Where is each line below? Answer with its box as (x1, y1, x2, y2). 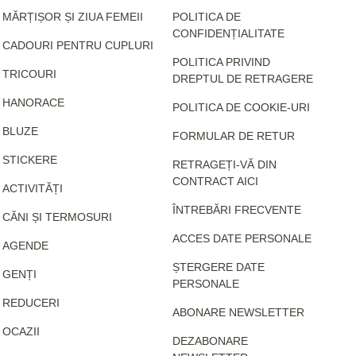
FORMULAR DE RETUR (172, 129, 296, 142)
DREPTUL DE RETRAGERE (172, 72, 314, 85)
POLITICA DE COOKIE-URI (172, 100, 311, 114)
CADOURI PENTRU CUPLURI (2, 38, 153, 52)
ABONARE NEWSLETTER (172, 305, 305, 319)
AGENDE (2, 238, 48, 252)
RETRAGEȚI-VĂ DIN (172, 157, 277, 171)
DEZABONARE (172, 334, 249, 347)
